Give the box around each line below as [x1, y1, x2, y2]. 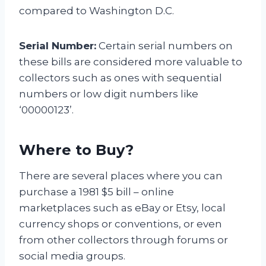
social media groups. [19, 250, 125, 262]
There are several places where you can [19, 170, 223, 182]
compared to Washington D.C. [19, 5, 174, 17]
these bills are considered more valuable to [19, 56, 242, 68]
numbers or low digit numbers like [19, 88, 198, 100]
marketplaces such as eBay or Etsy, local [19, 202, 226, 214]
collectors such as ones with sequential [19, 72, 222, 84]
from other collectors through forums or [19, 234, 228, 246]
